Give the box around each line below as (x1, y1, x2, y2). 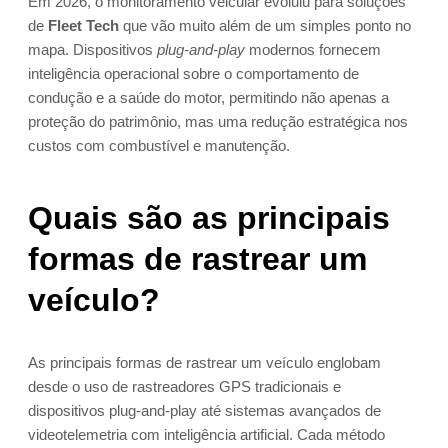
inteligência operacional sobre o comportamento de (28, 65, 359, 83)
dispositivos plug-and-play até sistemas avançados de (28, 402, 381, 420)
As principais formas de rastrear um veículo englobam (28, 354, 381, 372)
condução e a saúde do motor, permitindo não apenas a (28, 89, 389, 107)
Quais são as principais (28, 200, 390, 237)
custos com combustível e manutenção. (28, 137, 290, 155)
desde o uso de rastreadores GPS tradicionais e (28, 378, 341, 396)
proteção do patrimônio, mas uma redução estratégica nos (28, 113, 408, 131)
